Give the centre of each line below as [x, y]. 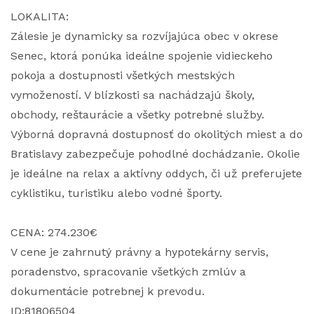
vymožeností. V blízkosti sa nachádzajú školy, [132, 95]
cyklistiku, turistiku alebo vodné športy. [116, 193]
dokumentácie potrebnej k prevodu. [108, 291]
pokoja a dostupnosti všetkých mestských [123, 75]
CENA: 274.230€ [54, 232]
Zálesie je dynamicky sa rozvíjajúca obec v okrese [144, 36]
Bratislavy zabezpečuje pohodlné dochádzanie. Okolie [155, 154]
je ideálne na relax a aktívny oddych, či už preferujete [156, 173]
